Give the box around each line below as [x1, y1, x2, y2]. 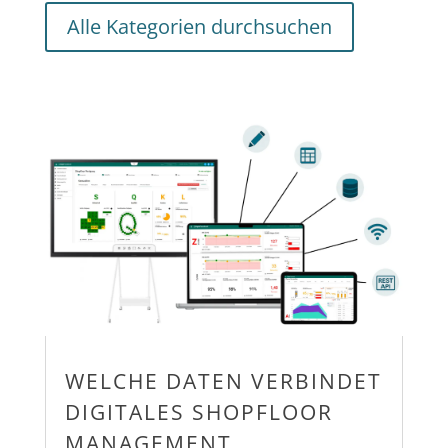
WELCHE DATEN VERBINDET [64, 366, 382, 395]
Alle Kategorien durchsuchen [66, 12, 332, 40]
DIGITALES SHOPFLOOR [64, 397, 333, 426]
